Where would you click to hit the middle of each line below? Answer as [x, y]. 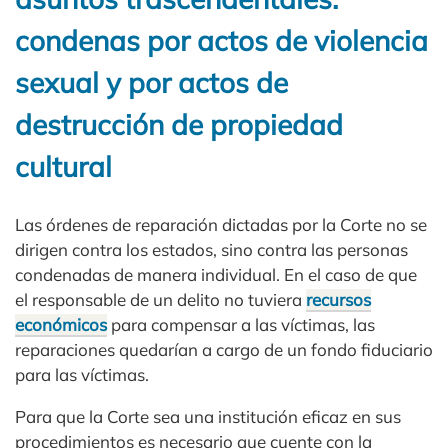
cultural [63, 167]
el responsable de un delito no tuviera [160, 299]
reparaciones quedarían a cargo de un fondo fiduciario [224, 349]
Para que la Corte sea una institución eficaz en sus [208, 416]
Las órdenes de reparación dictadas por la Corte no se [221, 224]
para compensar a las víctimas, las [241, 324]
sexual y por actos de [151, 83]
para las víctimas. [82, 374]
